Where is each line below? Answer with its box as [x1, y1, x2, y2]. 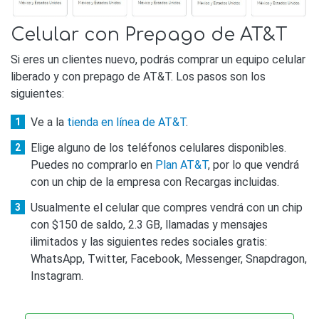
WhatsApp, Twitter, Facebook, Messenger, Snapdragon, [31, 251, 307, 266]
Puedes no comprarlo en [31, 157, 155, 172]
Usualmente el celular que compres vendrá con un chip [31, 200, 303, 214]
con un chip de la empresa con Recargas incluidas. [31, 174, 279, 189]
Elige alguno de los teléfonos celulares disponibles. [31, 140, 286, 155]
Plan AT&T [155, 157, 208, 172]
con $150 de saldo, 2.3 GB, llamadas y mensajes [31, 217, 268, 231]
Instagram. [31, 268, 83, 283]
